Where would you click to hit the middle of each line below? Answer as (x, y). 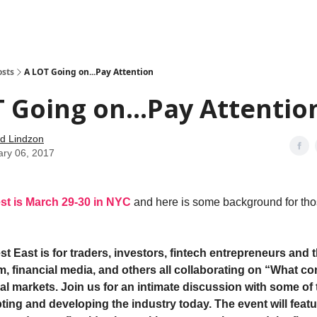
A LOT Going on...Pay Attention (89, 72)
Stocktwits (129, 21)
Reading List (184, 21)
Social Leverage (68, 21)
